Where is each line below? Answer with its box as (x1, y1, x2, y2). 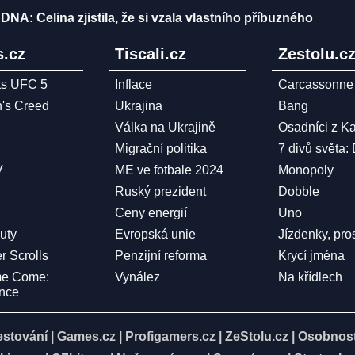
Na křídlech (278, 270, 343, 284)
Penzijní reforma (114, 249, 207, 262)
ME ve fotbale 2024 (114, 163, 223, 177)
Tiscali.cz (114, 45, 186, 63)
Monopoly (278, 163, 334, 177)
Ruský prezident (114, 185, 206, 198)
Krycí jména (278, 249, 345, 262)
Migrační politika (114, 142, 207, 155)
